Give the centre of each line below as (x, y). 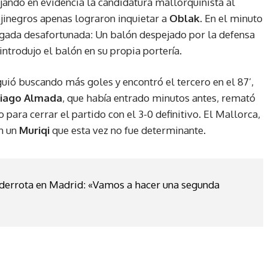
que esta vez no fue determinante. (128, 130)
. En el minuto (231, 19)
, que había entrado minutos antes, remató (159, 98)
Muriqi (34, 130)
